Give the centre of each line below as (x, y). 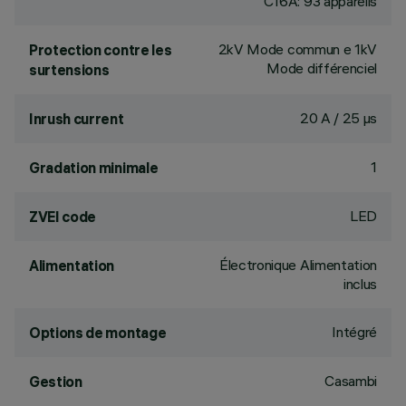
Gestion (56, 382)
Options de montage (98, 333)
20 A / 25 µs (338, 118)
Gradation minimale (94, 168)
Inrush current (77, 119)
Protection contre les (101, 50)
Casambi (351, 381)
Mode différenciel (322, 68)
